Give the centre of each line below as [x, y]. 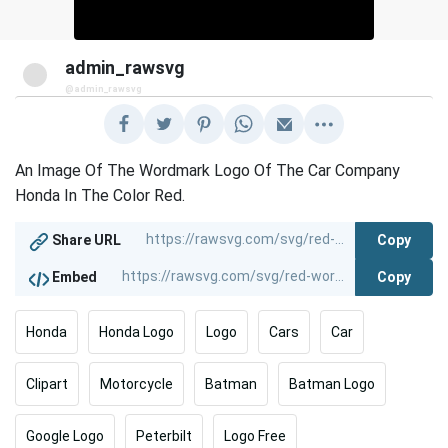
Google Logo [65, 436]
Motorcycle [136, 384]
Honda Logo [136, 332]
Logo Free [255, 436]
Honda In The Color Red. [100, 195]
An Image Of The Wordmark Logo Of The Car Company [208, 170]
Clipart [47, 384]
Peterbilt [164, 436]
